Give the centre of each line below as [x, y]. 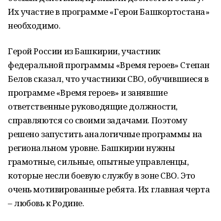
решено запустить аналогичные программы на [105, 134]
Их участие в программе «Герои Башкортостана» [109, 12]
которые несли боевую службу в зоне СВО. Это [102, 175]
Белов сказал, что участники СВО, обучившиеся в [108, 79]
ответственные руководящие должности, [93, 106]
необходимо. [34, 25]
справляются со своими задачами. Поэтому [98, 120]
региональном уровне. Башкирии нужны [92, 148]
